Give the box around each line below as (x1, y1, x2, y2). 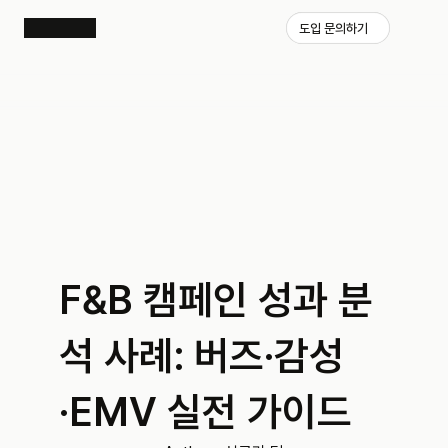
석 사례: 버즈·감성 (59, 332, 344, 380)
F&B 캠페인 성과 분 (59, 276, 373, 324)
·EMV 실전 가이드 (59, 388, 352, 436)
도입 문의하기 (299, 20, 368, 36)
